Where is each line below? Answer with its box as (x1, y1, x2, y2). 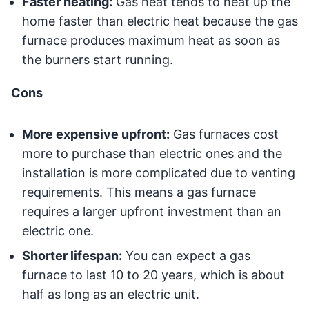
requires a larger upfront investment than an (22, 204, 281, 219)
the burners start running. (22, 52, 173, 68)
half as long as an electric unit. (22, 287, 199, 302)
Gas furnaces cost (170, 127, 279, 142)
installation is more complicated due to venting (22, 166, 295, 181)
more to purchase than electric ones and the (22, 146, 282, 161)
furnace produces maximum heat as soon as (22, 33, 280, 48)
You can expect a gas (122, 248, 250, 263)
